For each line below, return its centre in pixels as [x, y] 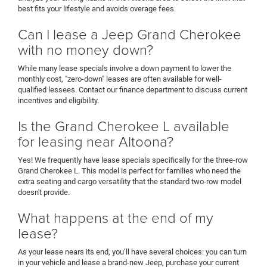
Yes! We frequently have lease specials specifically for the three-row [133, 160]
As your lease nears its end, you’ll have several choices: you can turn [132, 252]
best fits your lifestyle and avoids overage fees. [97, 9]
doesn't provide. [44, 193]
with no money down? [86, 49]
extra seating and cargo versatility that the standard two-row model [130, 182]
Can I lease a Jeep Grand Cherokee [130, 34]
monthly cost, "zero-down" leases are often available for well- [120, 79]
